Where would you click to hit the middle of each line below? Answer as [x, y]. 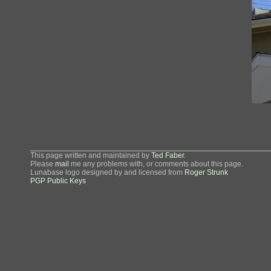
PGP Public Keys [58, 181]
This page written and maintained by [91, 155]
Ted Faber [168, 155]
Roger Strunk [206, 172]
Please [43, 164]
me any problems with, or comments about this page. [156, 164]
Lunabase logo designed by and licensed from [107, 172]
